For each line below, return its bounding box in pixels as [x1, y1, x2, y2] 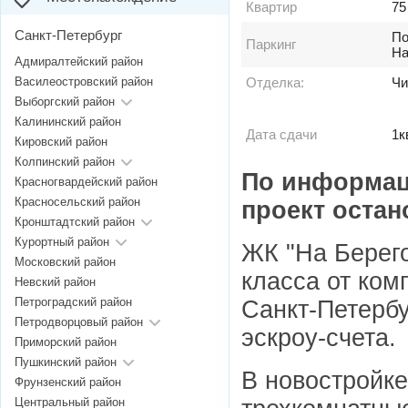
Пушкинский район [15, 355, 117, 370]
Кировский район [15, 135, 107, 149]
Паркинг [246, 36, 296, 53]
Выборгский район [15, 95, 115, 109]
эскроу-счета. [241, 323, 396, 352]
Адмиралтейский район [15, 55, 143, 69]
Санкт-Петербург [15, 27, 122, 44]
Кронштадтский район [15, 215, 135, 229]
